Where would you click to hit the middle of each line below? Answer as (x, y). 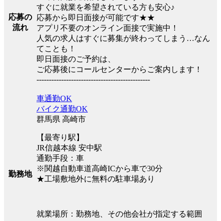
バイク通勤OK (62, 109)
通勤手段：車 (60, 158)
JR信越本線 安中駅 (69, 147)
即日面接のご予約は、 (76, 59)
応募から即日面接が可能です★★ (96, 17)
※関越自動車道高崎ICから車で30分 (100, 168)
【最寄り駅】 (60, 137)
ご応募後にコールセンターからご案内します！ (119, 69)
